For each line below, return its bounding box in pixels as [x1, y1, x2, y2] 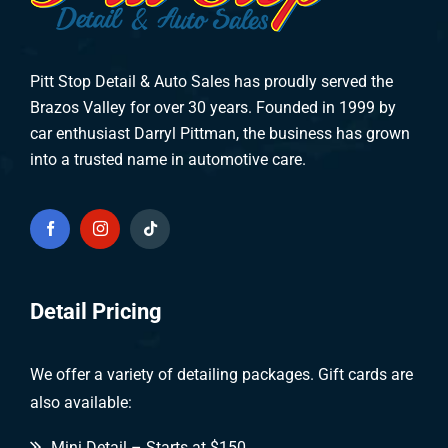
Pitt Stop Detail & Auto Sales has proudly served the [30, 71, 393, 91]
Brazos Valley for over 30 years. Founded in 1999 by [30, 97, 396, 117]
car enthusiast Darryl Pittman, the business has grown [30, 123, 410, 143]
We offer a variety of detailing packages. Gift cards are [30, 364, 413, 384]
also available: [30, 392, 132, 412]
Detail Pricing [30, 297, 162, 324]
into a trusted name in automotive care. [30, 149, 306, 169]
